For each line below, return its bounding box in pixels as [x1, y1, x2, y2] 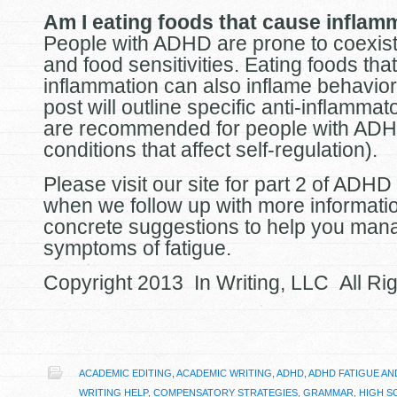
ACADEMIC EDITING [79, 368, 172, 378]
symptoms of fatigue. [43, 237, 231, 260]
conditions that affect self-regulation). [43, 138, 378, 161]
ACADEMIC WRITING [176, 368, 272, 378]
